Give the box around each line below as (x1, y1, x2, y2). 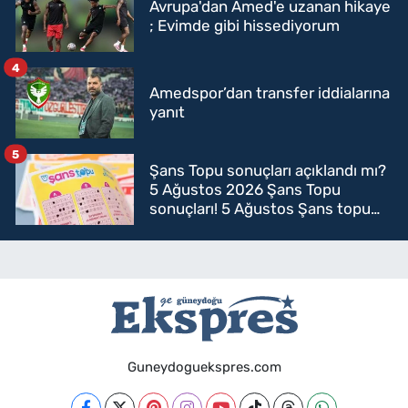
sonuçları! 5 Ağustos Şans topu (149, 199, 371, 218)
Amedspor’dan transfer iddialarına (149, 84, 390, 103)
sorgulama (149, 218, 224, 237)
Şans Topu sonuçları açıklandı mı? (149, 160, 386, 179)
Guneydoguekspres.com (127, 359, 281, 375)
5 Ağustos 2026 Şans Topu (149, 179, 341, 199)
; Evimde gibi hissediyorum (149, 16, 340, 36)
